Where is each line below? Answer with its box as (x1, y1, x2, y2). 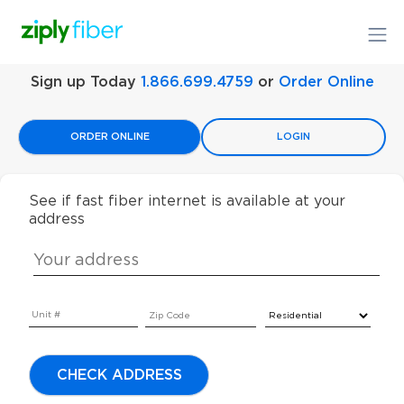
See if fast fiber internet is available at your (29, 194, 345, 209)
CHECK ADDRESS (56, 368, 182, 383)
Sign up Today (30, 75, 141, 90)
